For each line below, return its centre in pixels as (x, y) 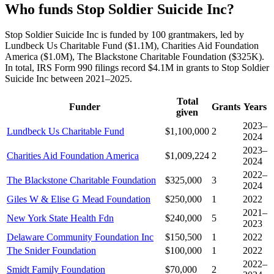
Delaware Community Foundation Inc (80, 237)
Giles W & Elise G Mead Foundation (79, 199)
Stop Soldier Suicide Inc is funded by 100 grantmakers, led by (124, 35)
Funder (85, 107)
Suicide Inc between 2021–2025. (68, 79)
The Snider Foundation (51, 251)
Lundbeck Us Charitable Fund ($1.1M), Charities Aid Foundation (132, 46)
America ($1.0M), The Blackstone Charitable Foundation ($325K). (135, 57)
